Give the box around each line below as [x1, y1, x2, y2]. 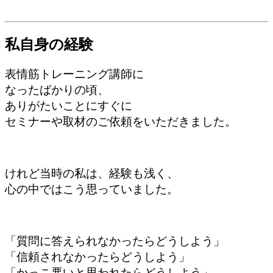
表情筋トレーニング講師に [5, 67, 144, 80]
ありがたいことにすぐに [5, 99, 132, 112]
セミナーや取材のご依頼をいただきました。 [5, 115, 236, 128]
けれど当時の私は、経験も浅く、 [5, 166, 179, 180]
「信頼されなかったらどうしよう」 [5, 250, 190, 264]
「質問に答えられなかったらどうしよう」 [5, 235, 225, 248]
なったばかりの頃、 [5, 83, 109, 96]
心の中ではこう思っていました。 [5, 182, 179, 196]
